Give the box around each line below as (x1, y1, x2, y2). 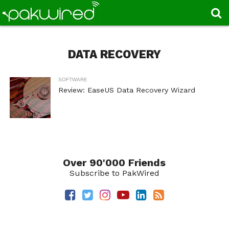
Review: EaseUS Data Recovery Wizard (58, 86, 195, 94)
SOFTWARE (58, 77, 87, 82)
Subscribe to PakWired (69, 168, 159, 178)
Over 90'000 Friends (63, 156, 166, 169)
